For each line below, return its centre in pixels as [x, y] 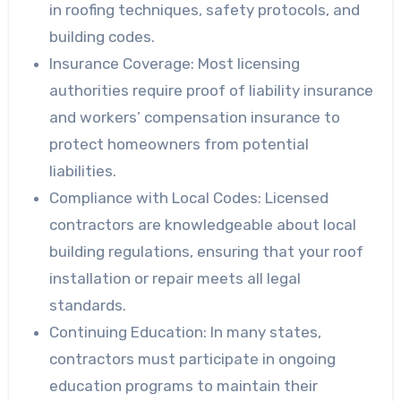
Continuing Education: [130, 333]
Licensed [297, 198]
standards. [88, 306]
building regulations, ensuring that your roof [207, 252]
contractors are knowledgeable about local [203, 225]
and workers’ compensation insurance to [195, 118]
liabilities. [83, 171]
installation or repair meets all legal [175, 279]
